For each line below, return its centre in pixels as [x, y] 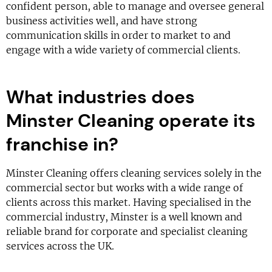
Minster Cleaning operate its [131, 121]
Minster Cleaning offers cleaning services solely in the [134, 173]
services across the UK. [60, 246]
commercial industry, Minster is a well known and [124, 217]
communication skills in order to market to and [118, 35]
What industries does [100, 97]
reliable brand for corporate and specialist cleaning [127, 231]
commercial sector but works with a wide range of [124, 188]
